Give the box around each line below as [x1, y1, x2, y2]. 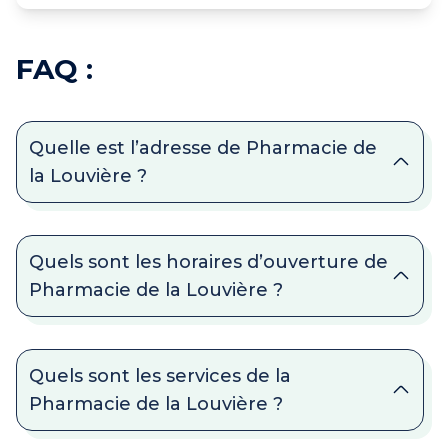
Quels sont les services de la [29, 365, 291, 388]
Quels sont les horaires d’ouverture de [29, 251, 388, 274]
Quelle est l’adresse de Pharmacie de [29, 137, 377, 160]
